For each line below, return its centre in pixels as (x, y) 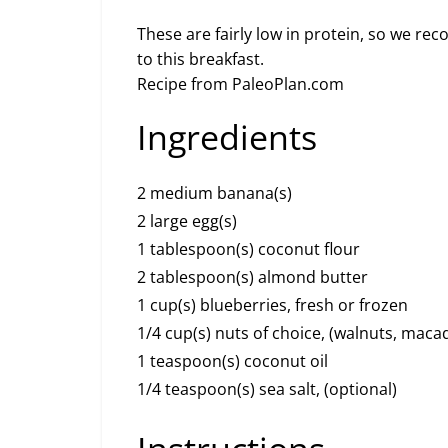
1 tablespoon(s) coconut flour (248, 249)
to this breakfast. (200, 59)
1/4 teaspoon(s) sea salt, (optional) (267, 389)
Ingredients (227, 137)
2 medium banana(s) (214, 193)
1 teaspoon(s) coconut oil (232, 361)
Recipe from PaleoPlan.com (240, 84)
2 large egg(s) (187, 221)
